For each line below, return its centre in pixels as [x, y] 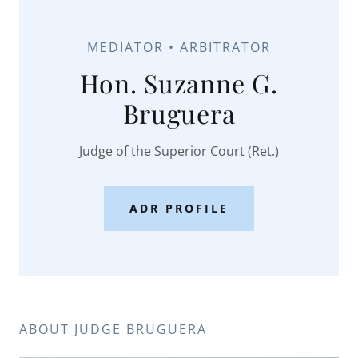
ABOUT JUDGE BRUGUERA [113, 329]
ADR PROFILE [179, 209]
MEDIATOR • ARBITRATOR [179, 47]
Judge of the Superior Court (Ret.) [179, 151]
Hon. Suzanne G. [179, 82]
